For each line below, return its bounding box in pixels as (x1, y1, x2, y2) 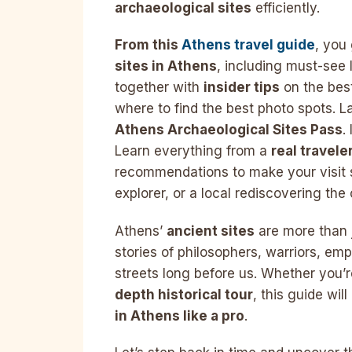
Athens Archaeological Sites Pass (115, 122, 343, 138)
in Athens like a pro (115, 307, 244, 324)
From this (115, 37, 181, 53)
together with (115, 79, 203, 96)
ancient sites (167, 222, 255, 239)
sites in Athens (115, 58, 217, 75)
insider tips (203, 79, 280, 96)
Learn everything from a (115, 143, 271, 159)
